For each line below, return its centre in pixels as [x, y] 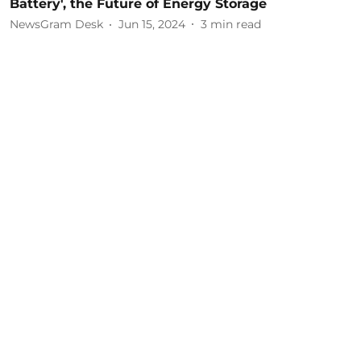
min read [236, 24]
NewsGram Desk [56, 24]
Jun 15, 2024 [152, 24]
